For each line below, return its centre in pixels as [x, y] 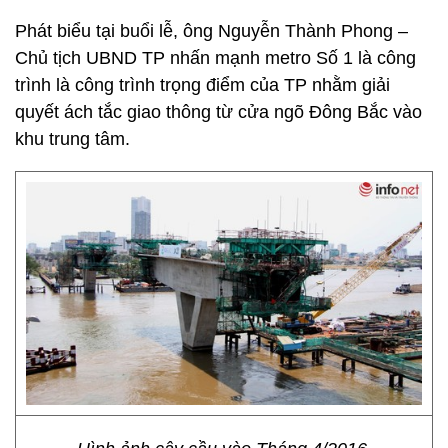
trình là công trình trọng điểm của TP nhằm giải [202, 85]
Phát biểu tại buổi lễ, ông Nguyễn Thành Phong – [211, 31]
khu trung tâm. [72, 139]
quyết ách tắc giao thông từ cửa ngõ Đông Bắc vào [218, 112]
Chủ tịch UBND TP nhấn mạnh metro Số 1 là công [215, 58]
